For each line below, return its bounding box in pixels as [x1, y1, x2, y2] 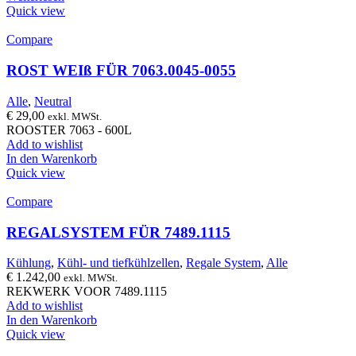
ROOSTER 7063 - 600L [6, 122, 132, 137]
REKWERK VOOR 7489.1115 [6, 284, 167, 299]
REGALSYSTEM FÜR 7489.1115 [6, 223, 230, 241]
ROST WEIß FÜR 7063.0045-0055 [6, 62, 236, 79]
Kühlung [6, 256, 51, 270]
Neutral [34, 94, 72, 108]
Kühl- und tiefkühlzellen [57, 256, 180, 270]
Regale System [186, 256, 261, 270]
